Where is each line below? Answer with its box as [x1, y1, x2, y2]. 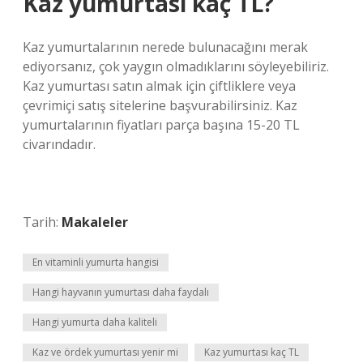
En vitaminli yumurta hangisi [32, 255, 159, 269]
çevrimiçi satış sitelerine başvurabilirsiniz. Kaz [23, 96, 297, 114]
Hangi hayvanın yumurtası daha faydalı [32, 285, 209, 299]
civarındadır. [23, 135, 96, 153]
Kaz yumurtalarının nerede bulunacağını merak [23, 38, 308, 56]
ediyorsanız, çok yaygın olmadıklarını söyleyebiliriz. [23, 58, 329, 75]
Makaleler [62, 213, 128, 231]
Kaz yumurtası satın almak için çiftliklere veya [23, 77, 296, 95]
